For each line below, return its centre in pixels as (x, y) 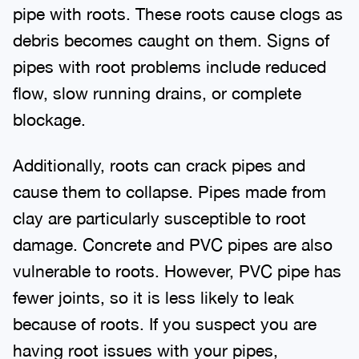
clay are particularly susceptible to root (159, 214)
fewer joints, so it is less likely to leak (153, 294)
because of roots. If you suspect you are (165, 320)
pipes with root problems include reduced (169, 63)
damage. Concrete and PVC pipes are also (173, 241)
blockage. (49, 116)
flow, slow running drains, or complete (157, 89)
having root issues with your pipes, (145, 347)
